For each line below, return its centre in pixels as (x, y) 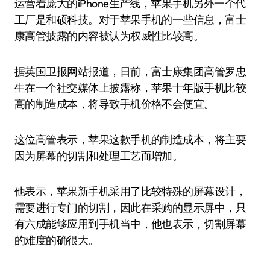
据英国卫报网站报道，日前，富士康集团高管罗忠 (130, 71)
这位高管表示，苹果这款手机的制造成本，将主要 (130, 140)
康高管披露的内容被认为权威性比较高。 (109, 36)
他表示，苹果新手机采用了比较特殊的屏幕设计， (130, 191)
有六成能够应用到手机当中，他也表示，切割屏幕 (130, 224)
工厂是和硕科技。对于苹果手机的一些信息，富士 (130, 20)
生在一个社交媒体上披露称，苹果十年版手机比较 (130, 88)
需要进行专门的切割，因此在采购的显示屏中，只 (130, 208)
